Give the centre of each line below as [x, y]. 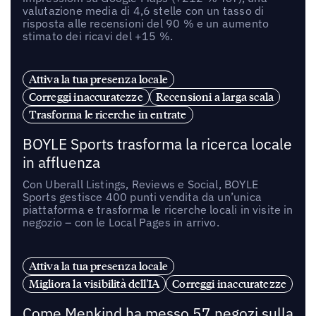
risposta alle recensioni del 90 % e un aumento [146, 23]
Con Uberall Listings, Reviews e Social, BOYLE [140, 184]
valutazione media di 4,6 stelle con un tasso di [143, 10]
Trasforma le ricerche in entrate [108, 115]
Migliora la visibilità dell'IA [94, 284]
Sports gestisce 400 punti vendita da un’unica [142, 197]
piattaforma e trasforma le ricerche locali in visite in [158, 210]
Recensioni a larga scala [215, 97]
